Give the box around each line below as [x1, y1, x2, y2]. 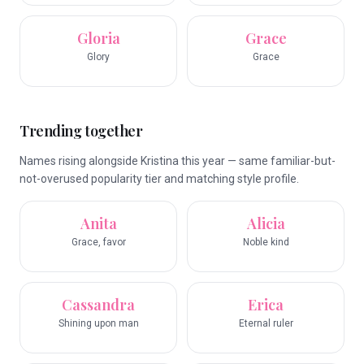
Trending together [19, 121, 143, 141]
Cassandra [62, 295, 135, 314]
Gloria [76, 28, 120, 48]
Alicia [246, 214, 285, 233]
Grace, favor [71, 236, 126, 248]
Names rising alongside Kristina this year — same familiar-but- [19, 154, 336, 167]
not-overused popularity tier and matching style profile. [19, 172, 299, 185]
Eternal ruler [238, 318, 293, 329]
